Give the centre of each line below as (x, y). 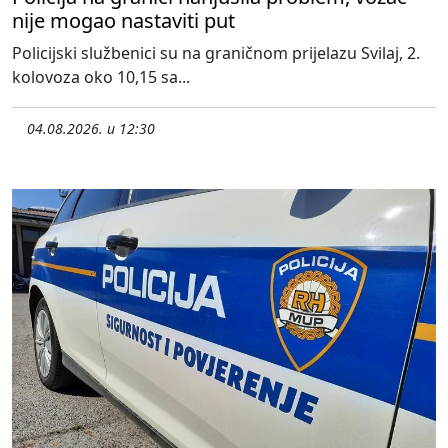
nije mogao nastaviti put (123, 21)
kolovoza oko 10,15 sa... (101, 77)
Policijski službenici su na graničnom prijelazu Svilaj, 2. (216, 53)
